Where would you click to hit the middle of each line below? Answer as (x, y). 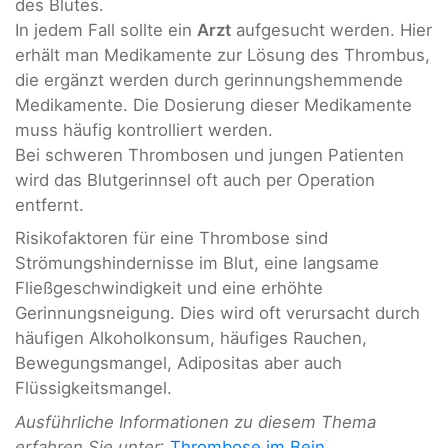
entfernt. (49, 205)
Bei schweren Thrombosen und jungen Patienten (209, 155)
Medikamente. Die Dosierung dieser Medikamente (213, 105)
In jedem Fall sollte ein (106, 30)
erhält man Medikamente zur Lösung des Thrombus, (222, 55)
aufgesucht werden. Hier (331, 30)
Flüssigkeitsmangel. (93, 388)
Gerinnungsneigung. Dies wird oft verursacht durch (217, 313)
